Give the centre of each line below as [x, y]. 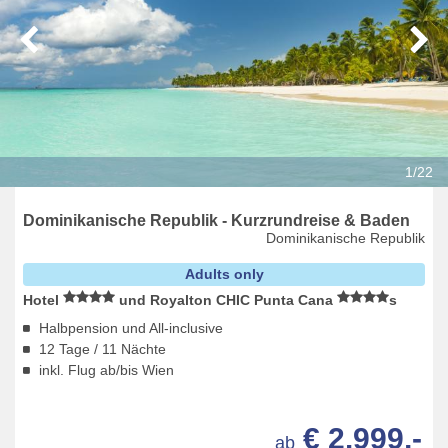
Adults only [224, 274]
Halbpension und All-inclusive [131, 328]
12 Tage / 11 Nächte [102, 349]
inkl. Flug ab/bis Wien [106, 370]
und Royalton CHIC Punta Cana [226, 300]
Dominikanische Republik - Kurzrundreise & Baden [216, 220]
